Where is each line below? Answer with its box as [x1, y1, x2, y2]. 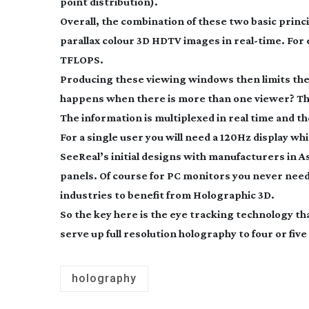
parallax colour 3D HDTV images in [60, 34, 234, 46]
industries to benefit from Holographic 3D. [60, 189, 275, 201]
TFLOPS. [60, 54, 103, 66]
